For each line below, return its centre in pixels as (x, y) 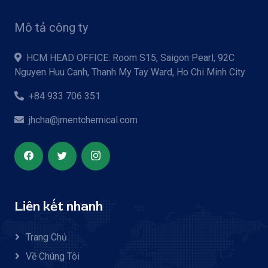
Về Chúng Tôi (53, 256)
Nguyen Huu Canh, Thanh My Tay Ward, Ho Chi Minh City (130, 72)
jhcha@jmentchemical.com (83, 120)
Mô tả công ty (51, 27)
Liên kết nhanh (59, 206)
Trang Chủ (46, 237)
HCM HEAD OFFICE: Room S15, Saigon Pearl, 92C (130, 57)
